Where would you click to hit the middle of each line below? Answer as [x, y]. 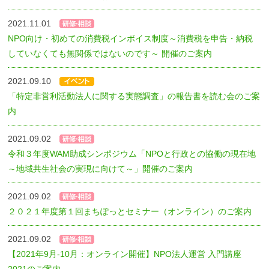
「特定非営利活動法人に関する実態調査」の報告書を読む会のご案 [134, 96]
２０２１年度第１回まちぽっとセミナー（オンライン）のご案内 [130, 211]
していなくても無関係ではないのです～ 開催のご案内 [110, 53]
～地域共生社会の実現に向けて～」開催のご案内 [101, 168]
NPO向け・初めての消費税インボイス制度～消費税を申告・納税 [131, 38]
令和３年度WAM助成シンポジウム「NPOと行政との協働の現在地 [132, 153]
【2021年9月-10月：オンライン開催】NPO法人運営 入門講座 [125, 254]
